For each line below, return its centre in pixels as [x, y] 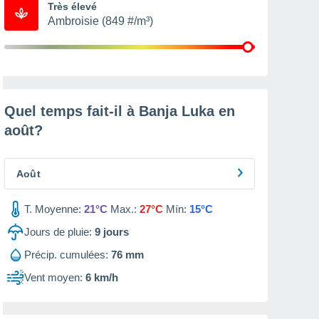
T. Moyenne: [53, 209]
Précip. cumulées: [66, 255]
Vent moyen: [53, 277]
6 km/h [102, 277]
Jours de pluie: [58, 232]
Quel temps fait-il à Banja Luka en [120, 111]
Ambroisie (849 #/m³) [100, 21]
